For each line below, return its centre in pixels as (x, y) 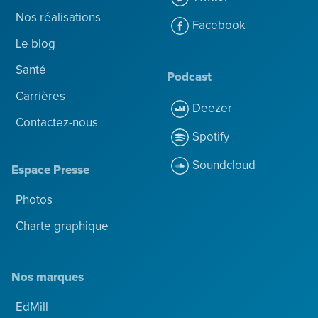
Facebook (219, 26)
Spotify (211, 137)
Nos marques (48, 278)
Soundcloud (224, 165)
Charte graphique (62, 227)
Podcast (189, 78)
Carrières (40, 97)
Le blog (35, 45)
